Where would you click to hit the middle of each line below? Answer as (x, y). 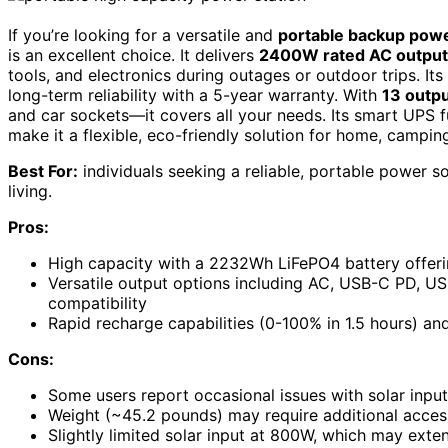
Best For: (43, 171)
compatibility (97, 303)
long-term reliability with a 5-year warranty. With (195, 95)
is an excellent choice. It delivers (133, 55)
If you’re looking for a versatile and (143, 35)
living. (30, 191)
